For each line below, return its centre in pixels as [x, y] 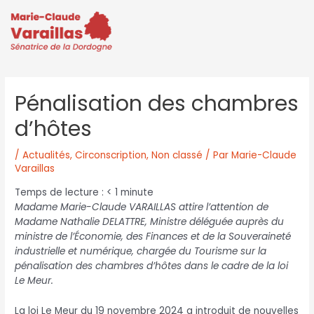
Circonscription [111, 156]
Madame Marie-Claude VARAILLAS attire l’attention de [142, 207]
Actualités [47, 156]
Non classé [177, 156]
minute [137, 192]
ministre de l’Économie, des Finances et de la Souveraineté [153, 236]
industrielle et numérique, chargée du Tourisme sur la [141, 251]
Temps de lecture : [61, 192]
